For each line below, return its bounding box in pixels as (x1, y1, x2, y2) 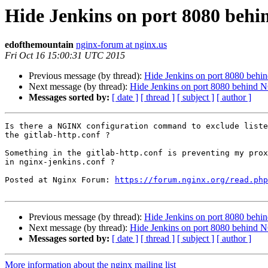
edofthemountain (5, 39, 74, 50)
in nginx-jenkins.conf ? (5, 157, 115, 167)
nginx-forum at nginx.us (76, 39, 167, 50)
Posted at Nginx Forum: (5, 175, 115, 185)
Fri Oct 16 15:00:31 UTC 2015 (5, 50, 125, 61)
